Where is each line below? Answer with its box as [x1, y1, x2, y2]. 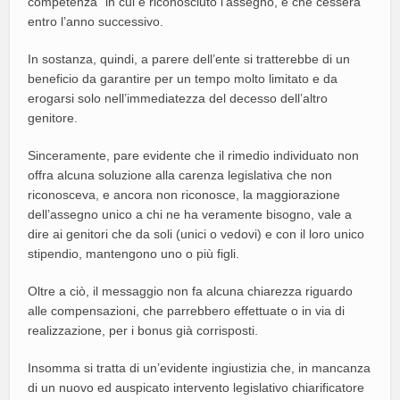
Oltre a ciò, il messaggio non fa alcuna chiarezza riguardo [28, 283, 354, 298]
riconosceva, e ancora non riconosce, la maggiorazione [28, 187, 341, 202]
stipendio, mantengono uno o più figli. [28, 246, 240, 261]
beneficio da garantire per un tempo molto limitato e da [28, 71, 338, 86]
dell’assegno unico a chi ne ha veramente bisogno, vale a [28, 206, 353, 221]
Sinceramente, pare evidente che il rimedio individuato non [28, 147, 360, 162]
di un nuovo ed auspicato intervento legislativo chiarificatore [28, 379, 365, 395]
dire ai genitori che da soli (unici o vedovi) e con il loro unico [28, 226, 365, 241]
